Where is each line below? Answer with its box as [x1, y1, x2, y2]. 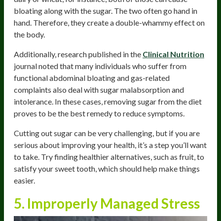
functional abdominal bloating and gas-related [14, 73, 170, 82]
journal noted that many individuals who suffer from [14, 61, 186, 71]
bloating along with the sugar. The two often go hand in [14, 5, 197, 15]
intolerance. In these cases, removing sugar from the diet [14, 96, 202, 106]
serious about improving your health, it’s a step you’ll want [14, 140, 207, 149]
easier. [14, 175, 35, 185]
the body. [14, 29, 45, 39]
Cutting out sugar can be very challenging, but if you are [14, 128, 200, 138]
